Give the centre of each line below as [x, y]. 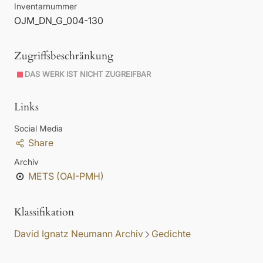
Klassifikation [44, 213]
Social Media [38, 129]
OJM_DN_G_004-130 [59, 21]
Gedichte [171, 234]
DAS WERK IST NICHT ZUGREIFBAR [88, 75]
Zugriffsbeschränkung [64, 56]
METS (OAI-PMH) [66, 176]
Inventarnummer [45, 6]
